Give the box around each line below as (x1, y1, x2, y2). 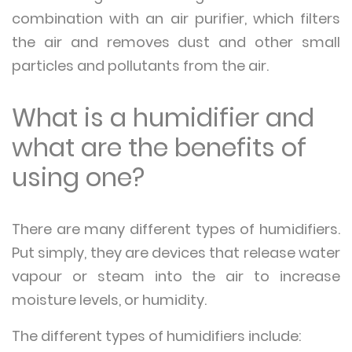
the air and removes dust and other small (12, 32, 340, 52)
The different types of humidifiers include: (12, 326, 304, 346)
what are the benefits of (12, 130, 306, 165)
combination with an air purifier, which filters (12, 9, 340, 28)
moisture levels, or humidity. (12, 290, 211, 310)
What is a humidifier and (12, 100, 314, 135)
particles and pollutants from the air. (12, 56, 273, 75)
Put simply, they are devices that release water (12, 243, 340, 262)
